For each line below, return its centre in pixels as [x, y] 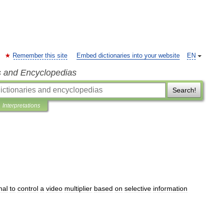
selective [138, 188]
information [170, 188]
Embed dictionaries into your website [128, 56]
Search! [184, 90]
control [28, 188]
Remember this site [40, 56]
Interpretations [21, 106]
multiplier [78, 188]
